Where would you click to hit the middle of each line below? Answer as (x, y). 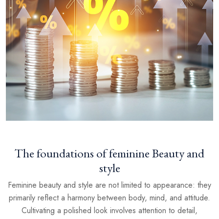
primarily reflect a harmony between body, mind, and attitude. (109, 198)
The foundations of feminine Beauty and (109, 153)
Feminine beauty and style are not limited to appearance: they (109, 185)
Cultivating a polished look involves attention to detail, (109, 211)
